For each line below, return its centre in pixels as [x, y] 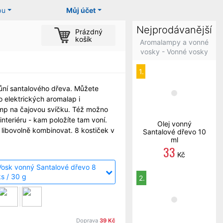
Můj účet [81, 10]
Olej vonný [174, 124]
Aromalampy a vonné [174, 42]
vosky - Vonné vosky [174, 52]
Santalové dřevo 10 [174, 132]
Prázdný [89, 32]
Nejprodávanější [174, 30]
